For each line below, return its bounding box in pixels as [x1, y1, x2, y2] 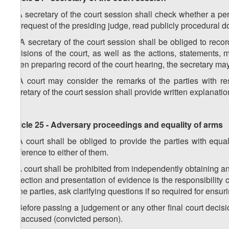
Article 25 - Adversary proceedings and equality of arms [8, 119, 223, 131]
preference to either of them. [8, 146, 108, 158]
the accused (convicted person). [8, 213, 125, 225]
